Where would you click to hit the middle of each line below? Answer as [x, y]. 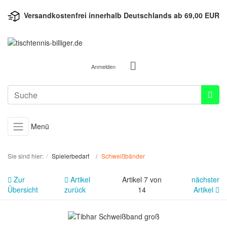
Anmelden [103, 67]
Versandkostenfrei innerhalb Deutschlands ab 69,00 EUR [122, 15]
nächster [205, 180]
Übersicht [23, 190]
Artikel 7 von [142, 180]
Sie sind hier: [26, 156]
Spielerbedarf [70, 156]
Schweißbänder [123, 156]
